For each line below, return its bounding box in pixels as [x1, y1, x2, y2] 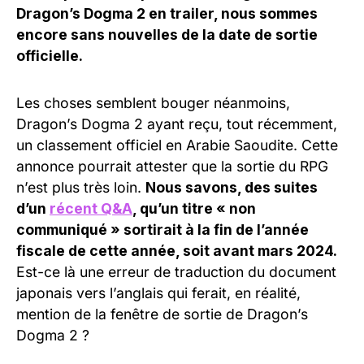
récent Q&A [50, 199, 132, 217]
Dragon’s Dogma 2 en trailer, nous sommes [16, 4, 318, 22]
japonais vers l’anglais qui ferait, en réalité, [16, 284, 301, 301]
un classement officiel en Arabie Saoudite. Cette [16, 136, 338, 154]
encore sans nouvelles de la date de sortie [16, 25, 318, 43]
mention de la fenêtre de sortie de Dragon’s [16, 305, 308, 323]
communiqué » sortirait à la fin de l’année [16, 220, 309, 238]
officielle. [16, 46, 83, 64]
